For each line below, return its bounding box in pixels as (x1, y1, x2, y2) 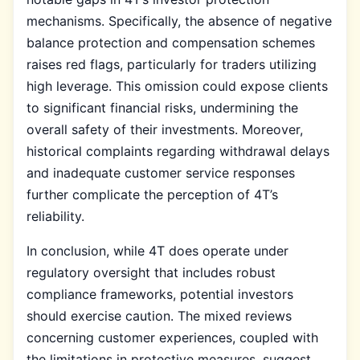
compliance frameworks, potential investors (27, 285, 293, 302)
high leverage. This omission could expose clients (27, 77, 328, 94)
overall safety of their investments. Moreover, (27, 121, 303, 137)
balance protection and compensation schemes (27, 34, 315, 51)
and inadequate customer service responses (27, 164, 295, 181)
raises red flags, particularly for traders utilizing (27, 55, 317, 72)
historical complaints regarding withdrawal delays (27, 142, 329, 159)
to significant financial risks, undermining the (27, 99, 298, 116)
